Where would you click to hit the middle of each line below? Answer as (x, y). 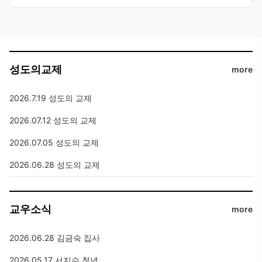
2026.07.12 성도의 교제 (53, 120)
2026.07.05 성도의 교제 (54, 142)
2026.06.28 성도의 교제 (55, 165)
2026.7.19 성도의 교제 (51, 98)
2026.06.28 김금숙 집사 (78, 238)
